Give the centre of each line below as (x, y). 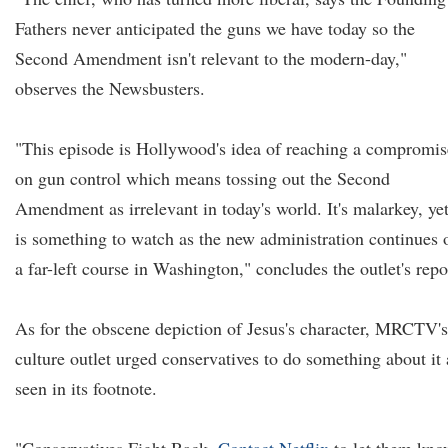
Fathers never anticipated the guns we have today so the (215, 28)
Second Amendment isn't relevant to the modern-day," (211, 58)
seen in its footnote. (86, 388)
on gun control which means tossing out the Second (202, 178)
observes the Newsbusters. (110, 88)
